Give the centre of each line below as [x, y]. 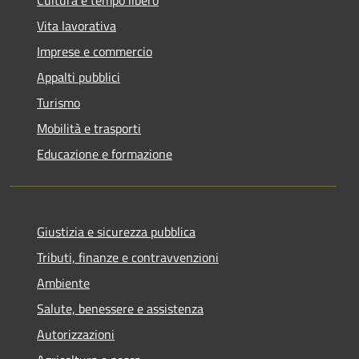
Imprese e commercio [95, 51]
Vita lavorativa [77, 25]
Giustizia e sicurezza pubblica [116, 231]
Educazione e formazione [105, 153]
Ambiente [63, 282]
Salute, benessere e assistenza [120, 308]
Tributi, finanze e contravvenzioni [128, 257]
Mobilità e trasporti [89, 128]
